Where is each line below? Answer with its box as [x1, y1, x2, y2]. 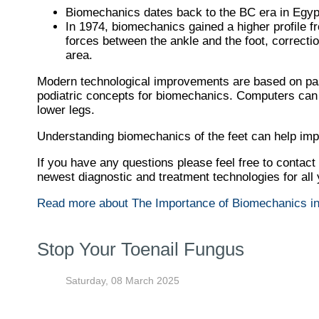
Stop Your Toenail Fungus [37, 239, 244, 259]
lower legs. [37, 103, 95, 117]
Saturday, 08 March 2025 [66, 274, 179, 286]
